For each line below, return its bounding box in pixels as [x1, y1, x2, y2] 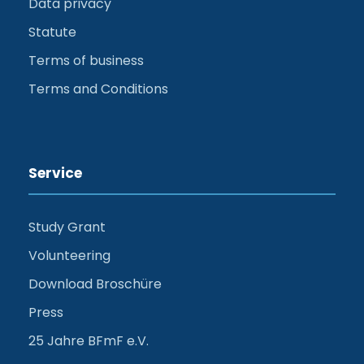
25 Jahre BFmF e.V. [28, 331, 149, 350]
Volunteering [28, 245, 110, 265]
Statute [28, 22, 76, 41]
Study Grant [28, 217, 106, 236]
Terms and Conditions [28, 79, 168, 98]
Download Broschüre [28, 274, 162, 293]
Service [28, 162, 82, 183]
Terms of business [28, 50, 144, 70]
